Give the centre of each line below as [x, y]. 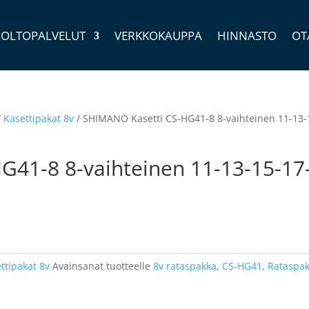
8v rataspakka [185, 266]
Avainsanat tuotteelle [103, 266]
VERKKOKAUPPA [158, 36]
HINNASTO [247, 36]
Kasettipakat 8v [39, 118]
